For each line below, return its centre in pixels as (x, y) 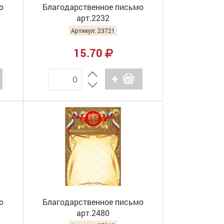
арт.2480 (93, 213)
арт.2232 (93, 18)
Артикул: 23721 (93, 30)
